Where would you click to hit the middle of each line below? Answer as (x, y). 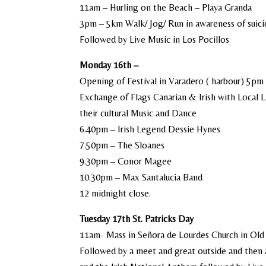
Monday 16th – (109, 65)
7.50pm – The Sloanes (122, 145)
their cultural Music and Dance (138, 113)
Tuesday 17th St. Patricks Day (137, 219)
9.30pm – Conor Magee (126, 161)
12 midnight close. (115, 193)
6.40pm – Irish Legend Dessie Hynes (150, 129)
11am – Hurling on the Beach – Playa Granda (166, 7)
